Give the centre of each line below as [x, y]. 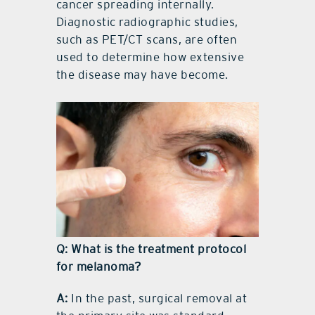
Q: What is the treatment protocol [151, 249]
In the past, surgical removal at [157, 298]
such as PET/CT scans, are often [147, 39]
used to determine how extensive [150, 57]
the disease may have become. [142, 74]
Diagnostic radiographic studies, [147, 21]
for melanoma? [99, 267]
